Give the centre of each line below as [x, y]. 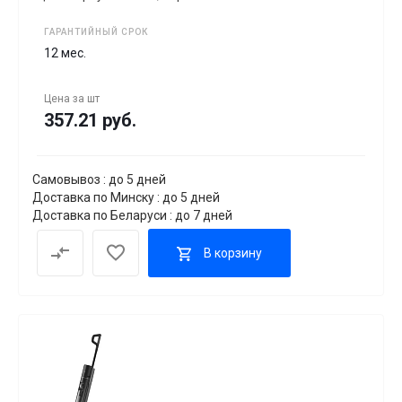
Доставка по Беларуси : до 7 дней [132, 216]
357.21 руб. [90, 121]
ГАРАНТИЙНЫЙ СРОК [96, 32]
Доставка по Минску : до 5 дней [126, 198]
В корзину [233, 253]
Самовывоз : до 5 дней [99, 180]
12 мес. [65, 53]
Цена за [66, 99]
